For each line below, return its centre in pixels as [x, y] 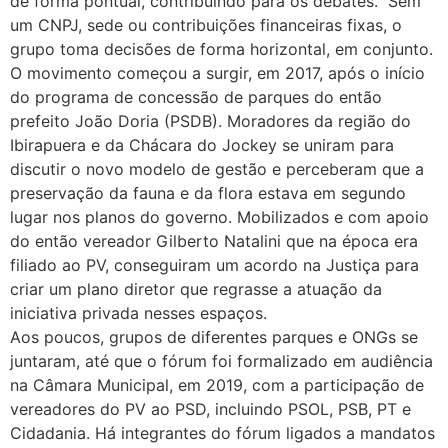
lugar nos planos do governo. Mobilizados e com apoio [219, 217]
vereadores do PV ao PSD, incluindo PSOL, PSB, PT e [210, 409]
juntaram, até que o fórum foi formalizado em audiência [221, 361]
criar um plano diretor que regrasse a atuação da [196, 289]
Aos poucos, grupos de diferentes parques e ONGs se [214, 337]
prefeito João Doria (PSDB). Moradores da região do [210, 121]
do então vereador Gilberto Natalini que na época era [214, 241]
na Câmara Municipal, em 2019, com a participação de [217, 385]
